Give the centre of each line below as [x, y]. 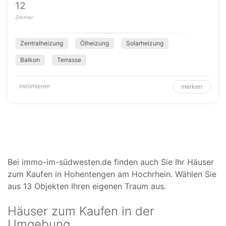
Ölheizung [95, 43]
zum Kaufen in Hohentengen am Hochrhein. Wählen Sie [112, 174]
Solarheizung [145, 43]
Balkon [30, 60]
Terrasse [69, 60]
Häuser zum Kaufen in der [81, 211]
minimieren [35, 86]
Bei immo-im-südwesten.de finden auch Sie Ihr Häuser [111, 162]
